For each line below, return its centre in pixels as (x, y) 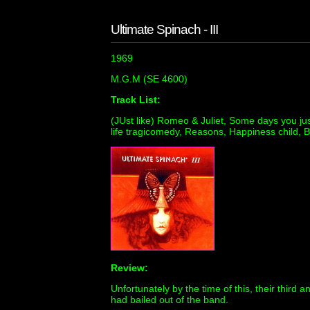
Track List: (136, 100)
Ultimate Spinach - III (164, 29)
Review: (129, 268)
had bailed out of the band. (170, 300)
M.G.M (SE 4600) (149, 79)
